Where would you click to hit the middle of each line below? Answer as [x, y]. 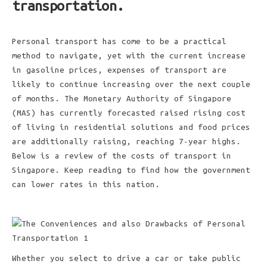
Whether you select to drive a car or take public [126, 258]
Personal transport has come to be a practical [119, 41]
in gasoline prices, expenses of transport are [119, 70]
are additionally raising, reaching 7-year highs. [126, 142]
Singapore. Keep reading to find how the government [131, 170]
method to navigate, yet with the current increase [129, 56]
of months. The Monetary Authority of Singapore [122, 99]
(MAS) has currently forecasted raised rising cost [129, 113]
